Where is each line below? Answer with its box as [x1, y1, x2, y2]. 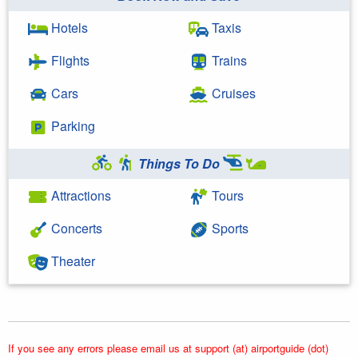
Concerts [48, 219, 102, 237]
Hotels [48, 18, 88, 37]
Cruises [209, 84, 256, 102]
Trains [209, 51, 247, 70]
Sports [209, 219, 249, 237]
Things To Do [135, 154, 223, 173]
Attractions [48, 186, 111, 205]
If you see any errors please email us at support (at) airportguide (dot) [8, 340, 328, 356]
